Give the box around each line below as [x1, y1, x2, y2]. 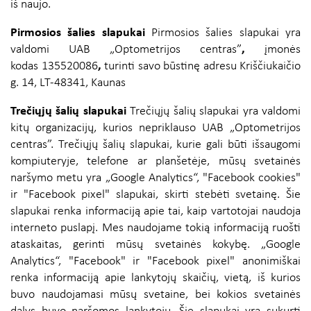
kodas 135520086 [10, 60, 98, 74]
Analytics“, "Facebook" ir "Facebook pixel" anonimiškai [10, 255, 301, 269]
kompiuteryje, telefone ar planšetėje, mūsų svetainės [10, 155, 301, 169]
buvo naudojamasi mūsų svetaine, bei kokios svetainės [10, 288, 301, 302]
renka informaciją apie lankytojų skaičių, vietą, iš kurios [10, 271, 301, 285]
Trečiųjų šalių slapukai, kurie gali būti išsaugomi [58, 138, 301, 152]
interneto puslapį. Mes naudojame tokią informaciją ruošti [10, 221, 301, 235]
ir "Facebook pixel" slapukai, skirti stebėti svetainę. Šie [10, 188, 301, 202]
